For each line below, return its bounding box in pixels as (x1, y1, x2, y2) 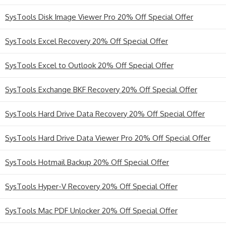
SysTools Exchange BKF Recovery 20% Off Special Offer (5, 84, 197, 94)
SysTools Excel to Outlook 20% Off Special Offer (5, 60, 174, 70)
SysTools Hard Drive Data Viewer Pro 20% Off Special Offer (5, 133, 210, 143)
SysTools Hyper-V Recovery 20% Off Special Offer (5, 181, 178, 191)
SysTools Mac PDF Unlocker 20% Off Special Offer (5, 205, 178, 215)
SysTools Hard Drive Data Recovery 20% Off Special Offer (5, 108, 205, 119)
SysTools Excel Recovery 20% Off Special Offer (5, 36, 168, 46)
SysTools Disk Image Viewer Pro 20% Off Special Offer (5, 12, 193, 22)
